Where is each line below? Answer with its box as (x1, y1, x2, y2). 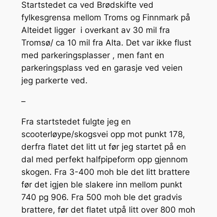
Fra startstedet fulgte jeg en (21, 117, 131, 127)
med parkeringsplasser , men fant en (21, 50, 164, 60)
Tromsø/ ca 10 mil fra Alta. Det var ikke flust (21, 37, 191, 47)
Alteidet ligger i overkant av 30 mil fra (21, 25, 170, 35)
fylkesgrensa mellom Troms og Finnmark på (21, 12, 190, 22)
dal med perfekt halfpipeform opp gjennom (21, 155, 188, 165)
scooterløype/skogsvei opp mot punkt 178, (21, 129, 185, 139)
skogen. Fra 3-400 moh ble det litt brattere (21, 167, 190, 177)
